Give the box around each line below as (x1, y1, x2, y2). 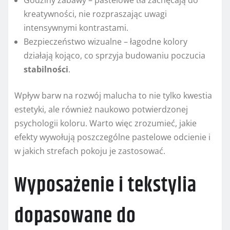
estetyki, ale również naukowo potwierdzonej (14, 104, 188, 116)
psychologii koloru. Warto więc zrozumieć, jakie (14, 118, 197, 129)
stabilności (24, 64, 68, 75)
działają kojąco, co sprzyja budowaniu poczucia (24, 50, 205, 62)
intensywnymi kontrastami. (24, 22, 128, 34)
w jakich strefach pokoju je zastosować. (14, 145, 165, 157)
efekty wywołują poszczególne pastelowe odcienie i (14, 131, 210, 143)
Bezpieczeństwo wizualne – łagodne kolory (24, 36, 187, 48)
